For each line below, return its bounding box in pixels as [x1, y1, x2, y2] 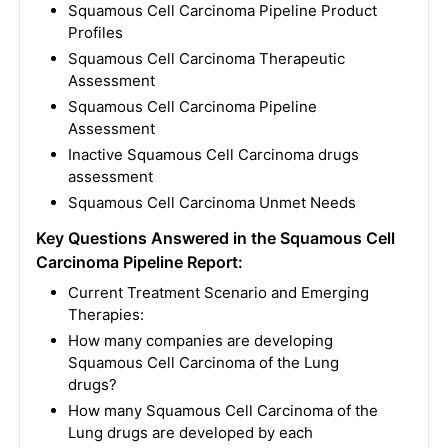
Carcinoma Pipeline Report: [35, 252, 243, 272]
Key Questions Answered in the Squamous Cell [35, 228, 395, 248]
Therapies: [67, 305, 144, 324]
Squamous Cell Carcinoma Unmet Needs [67, 193, 356, 212]
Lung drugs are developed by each [67, 423, 313, 442]
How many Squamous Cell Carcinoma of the [67, 401, 378, 420]
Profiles [67, 23, 123, 42]
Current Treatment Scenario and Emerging [67, 283, 369, 302]
